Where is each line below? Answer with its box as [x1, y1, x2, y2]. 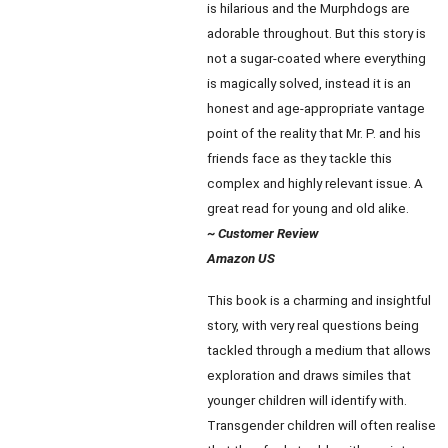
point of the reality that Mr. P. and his [207, 126, 421, 141]
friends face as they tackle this [207, 151, 392, 166]
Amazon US [207, 251, 275, 266]
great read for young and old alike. [207, 201, 409, 216]
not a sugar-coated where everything [207, 51, 426, 66]
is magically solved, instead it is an [207, 76, 411, 91]
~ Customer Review [207, 226, 319, 241]
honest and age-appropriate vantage [207, 101, 425, 116]
